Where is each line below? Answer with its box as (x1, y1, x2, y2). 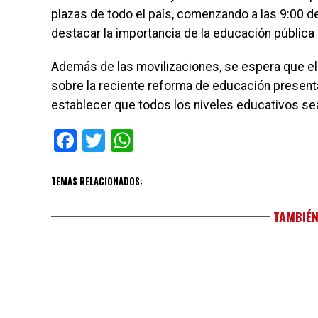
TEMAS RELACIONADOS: (51, 175, 143, 189)
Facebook (77, 127, 171, 155)
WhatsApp (133, 127, 236, 155)
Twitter (105, 127, 175, 155)
